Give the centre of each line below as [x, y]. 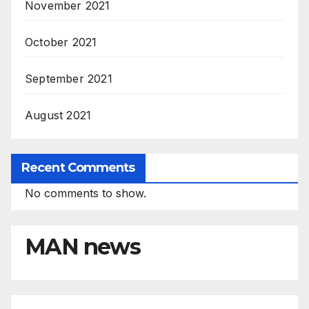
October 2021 [61, 42]
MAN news [83, 247]
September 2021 [69, 79]
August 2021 [58, 116]
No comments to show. [86, 193]
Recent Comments [78, 168]
